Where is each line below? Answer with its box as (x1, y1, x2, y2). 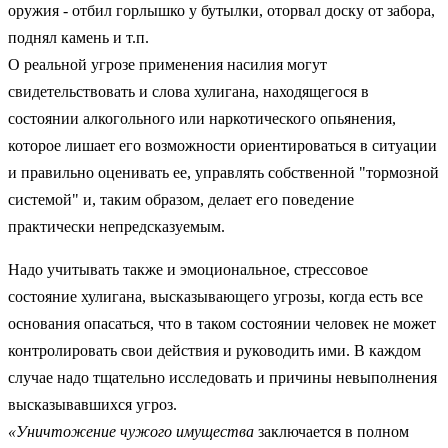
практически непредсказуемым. (8, 217, 225, 235)
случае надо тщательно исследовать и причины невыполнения (8, 368, 437, 386)
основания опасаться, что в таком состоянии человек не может (8, 314, 436, 332)
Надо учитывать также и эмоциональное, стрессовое (8, 260, 368, 278)
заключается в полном (254, 422, 409, 440)
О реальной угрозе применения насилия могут (8, 55, 327, 73)
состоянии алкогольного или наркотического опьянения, (8, 109, 396, 127)
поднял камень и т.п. (8, 28, 149, 46)
